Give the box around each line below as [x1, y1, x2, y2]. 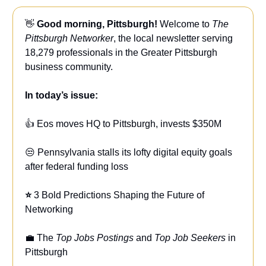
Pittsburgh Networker [25, 33, 113, 44]
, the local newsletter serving [113, 33, 233, 44]
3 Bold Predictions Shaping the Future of [34, 190, 204, 201]
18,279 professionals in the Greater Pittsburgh [25, 47, 217, 58]
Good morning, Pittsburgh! [37, 19, 160, 30]
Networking [25, 204, 73, 215]
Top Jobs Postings [56, 233, 136, 243]
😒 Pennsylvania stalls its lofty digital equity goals [25, 147, 232, 158]
